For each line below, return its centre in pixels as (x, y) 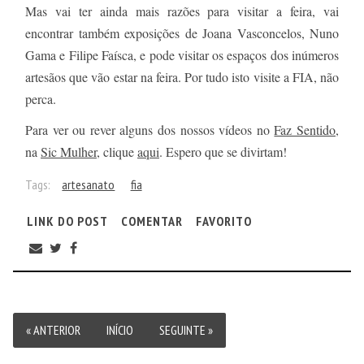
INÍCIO (120, 330)
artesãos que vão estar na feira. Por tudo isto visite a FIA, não (182, 77)
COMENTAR (152, 221)
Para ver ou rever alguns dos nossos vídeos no (150, 130)
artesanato (89, 185)
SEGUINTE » (186, 330)
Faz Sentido (305, 130)
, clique (117, 152)
